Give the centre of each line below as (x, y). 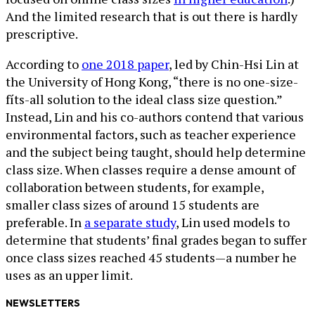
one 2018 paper (125, 64)
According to (44, 64)
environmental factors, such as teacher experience (151, 135)
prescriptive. (42, 34)
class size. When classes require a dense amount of (150, 170)
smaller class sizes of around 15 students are (133, 205)
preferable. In (45, 223)
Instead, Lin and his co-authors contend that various (155, 117)
